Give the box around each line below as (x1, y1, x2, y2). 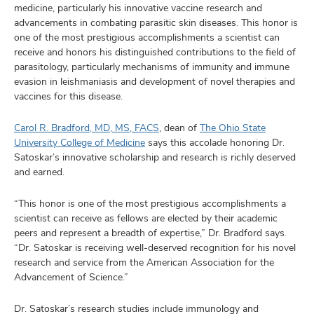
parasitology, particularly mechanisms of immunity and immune (14, 60, 289, 73)
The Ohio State (200, 121, 266, 134)
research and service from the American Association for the (14, 255, 274, 268)
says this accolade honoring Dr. (145, 135, 285, 149)
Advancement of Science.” (14, 270, 128, 283)
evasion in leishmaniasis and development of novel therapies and (14, 74, 295, 88)
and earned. (14, 165, 64, 178)
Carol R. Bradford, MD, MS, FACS (14, 121, 159, 134)
